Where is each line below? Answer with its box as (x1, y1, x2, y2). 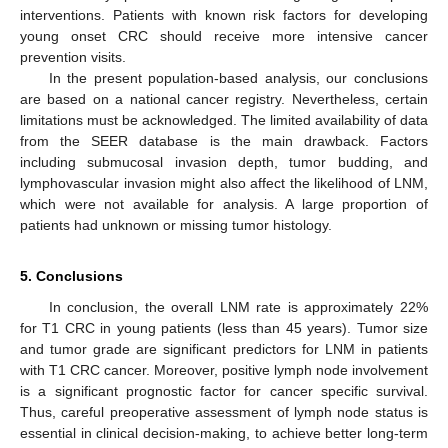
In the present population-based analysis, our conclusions (48, 70, 428, 87)
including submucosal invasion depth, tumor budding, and (20, 154, 428, 171)
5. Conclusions (20, 268, 123, 285)
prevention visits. (20, 49, 126, 66)
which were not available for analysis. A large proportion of (20, 196, 428, 213)
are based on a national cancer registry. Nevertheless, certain (20, 91, 428, 108)
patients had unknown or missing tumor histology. (20, 217, 332, 234)
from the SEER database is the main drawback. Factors (20, 133, 428, 150)
